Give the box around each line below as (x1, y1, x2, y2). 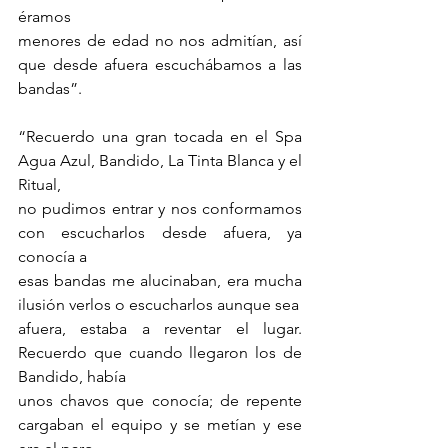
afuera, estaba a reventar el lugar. (18, 319, 302, 339)
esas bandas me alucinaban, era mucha (18, 271, 302, 291)
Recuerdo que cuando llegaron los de (18, 343, 302, 363)
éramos (18, 7, 71, 27)
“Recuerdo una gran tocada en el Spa (18, 127, 302, 147)
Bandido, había (18, 367, 126, 387)
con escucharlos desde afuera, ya (18, 223, 302, 243)
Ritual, (18, 175, 61, 195)
